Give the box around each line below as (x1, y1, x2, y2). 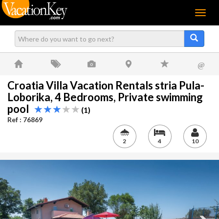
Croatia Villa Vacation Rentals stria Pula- (7, 79, 204, 92)
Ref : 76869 (7, 115, 43, 124)
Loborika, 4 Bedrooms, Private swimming (7, 90, 203, 104)
